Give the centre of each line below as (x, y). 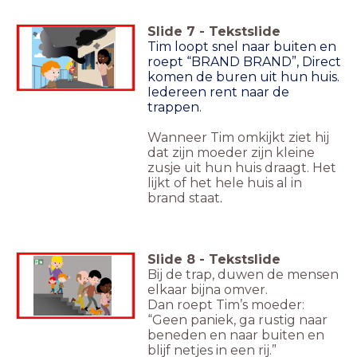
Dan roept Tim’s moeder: (226, 305)
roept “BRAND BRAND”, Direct (244, 62)
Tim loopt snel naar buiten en (242, 47)
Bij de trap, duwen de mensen (243, 275)
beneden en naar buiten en (236, 335)
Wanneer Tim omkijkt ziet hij (238, 138)
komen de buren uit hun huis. (243, 77)
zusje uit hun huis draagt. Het (242, 168)
